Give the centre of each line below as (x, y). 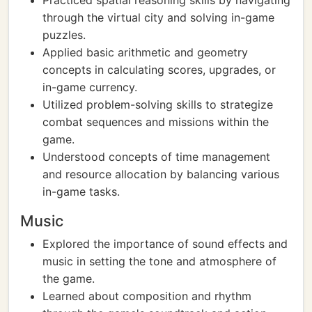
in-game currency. (90, 87)
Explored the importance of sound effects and (165, 244)
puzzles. (64, 35)
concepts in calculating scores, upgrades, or (159, 70)
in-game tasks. (81, 192)
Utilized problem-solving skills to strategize (158, 104)
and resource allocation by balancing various (161, 174)
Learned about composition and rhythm (147, 296)
